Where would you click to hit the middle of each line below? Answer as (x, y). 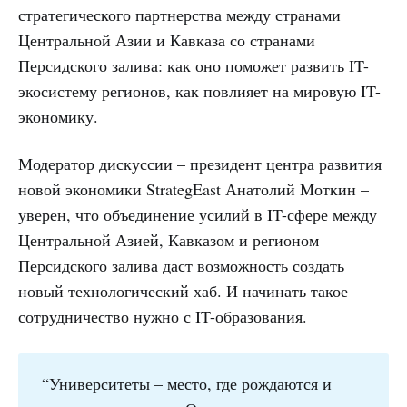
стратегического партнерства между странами (179, 15)
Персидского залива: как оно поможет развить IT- (194, 66)
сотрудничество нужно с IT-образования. (163, 317)
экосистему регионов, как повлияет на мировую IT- (199, 91)
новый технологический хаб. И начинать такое (183, 291)
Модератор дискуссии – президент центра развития (200, 164)
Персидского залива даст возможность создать (181, 266)
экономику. (58, 117)
